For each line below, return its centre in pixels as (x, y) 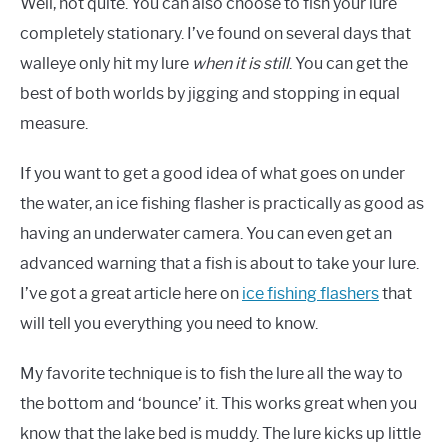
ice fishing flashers (310, 294)
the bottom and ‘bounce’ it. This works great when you (218, 404)
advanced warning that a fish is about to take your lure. (219, 264)
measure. (54, 124)
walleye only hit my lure (106, 64)
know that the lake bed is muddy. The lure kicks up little (220, 434)
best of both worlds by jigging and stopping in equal (210, 94)
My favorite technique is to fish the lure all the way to (211, 374)
